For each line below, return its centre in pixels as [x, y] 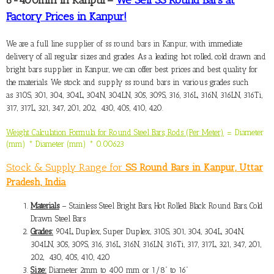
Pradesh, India [36, 182]
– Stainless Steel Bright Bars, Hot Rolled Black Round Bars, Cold [161, 206]
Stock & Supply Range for [66, 167]
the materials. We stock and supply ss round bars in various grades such [127, 82]
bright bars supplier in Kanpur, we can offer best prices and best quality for [132, 69]
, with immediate [214, 43]
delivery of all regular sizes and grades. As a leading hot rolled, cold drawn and [136, 56]
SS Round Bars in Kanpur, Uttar [194, 167]
